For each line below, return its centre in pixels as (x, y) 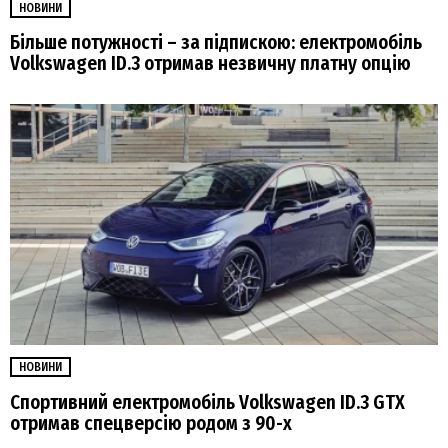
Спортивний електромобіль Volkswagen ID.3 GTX (207, 402)
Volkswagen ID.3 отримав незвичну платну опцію (210, 64)
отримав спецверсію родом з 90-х (151, 423)
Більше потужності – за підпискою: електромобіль (216, 43)
